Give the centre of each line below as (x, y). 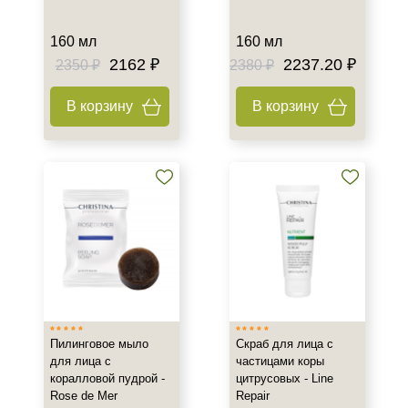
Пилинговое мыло (99, 344)
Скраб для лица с (284, 344)
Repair (252, 396)
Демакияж (69, 13)
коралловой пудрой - (107, 378)
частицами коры (280, 361)
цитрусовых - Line (284, 378)
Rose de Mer (83, 396)
